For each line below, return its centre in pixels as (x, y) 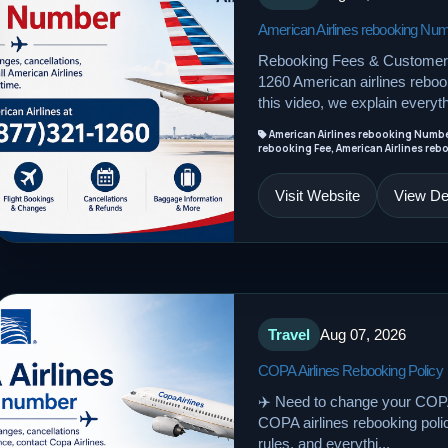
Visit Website (317, 195)
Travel (289, 334)
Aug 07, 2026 (363, 334)
